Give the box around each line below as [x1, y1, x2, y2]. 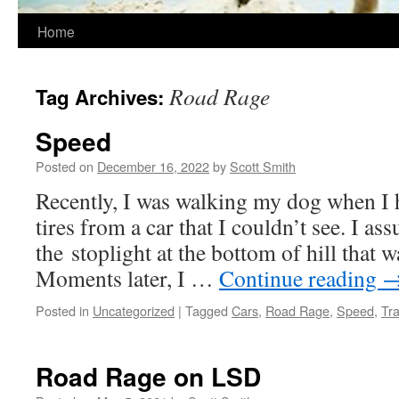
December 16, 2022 [97, 157, 209, 175]
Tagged [185, 301, 228, 320]
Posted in [36, 301, 89, 320]
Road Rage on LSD [36, 358, 261, 395]
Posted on [36, 157, 94, 175]
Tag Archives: [36, 83, 169, 111]
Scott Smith [230, 157, 296, 175]
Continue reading [219, 263, 382, 293]
